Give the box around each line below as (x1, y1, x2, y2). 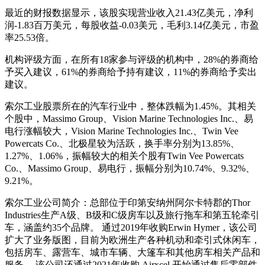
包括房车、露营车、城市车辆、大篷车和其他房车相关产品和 (5, 247, 260, 257)
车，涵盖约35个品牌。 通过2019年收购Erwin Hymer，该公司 (5, 222, 257, 232)
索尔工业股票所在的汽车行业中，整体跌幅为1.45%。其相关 (5, 101, 256, 111)
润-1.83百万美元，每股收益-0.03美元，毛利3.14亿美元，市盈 (5, 20, 259, 30)
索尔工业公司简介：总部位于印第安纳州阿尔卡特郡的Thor (5, 197, 250, 208)
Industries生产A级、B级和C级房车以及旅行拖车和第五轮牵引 (5, 209, 260, 220)
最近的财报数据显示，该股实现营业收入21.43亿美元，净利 (5, 7, 253, 18)
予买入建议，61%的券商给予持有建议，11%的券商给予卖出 (5, 66, 257, 77)
